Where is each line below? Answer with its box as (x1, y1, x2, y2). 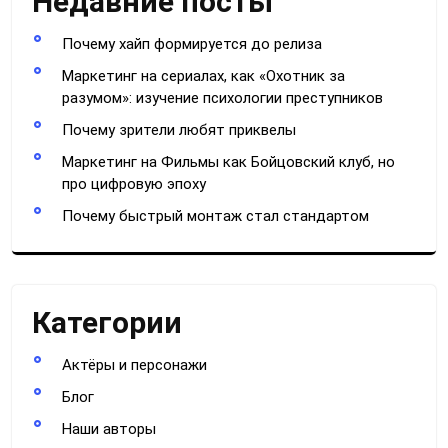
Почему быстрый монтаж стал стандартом (62, 206, 369, 225)
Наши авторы (62, 419, 156, 438)
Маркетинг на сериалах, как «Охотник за (62, 66, 345, 85)
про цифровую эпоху (62, 174, 206, 193)
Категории (32, 304, 182, 340)
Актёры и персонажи (62, 355, 207, 374)
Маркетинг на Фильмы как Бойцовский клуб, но (62, 152, 395, 171)
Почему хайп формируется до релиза (62, 34, 322, 53)
